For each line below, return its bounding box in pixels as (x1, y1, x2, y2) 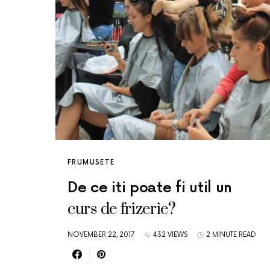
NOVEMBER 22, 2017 (67, 231, 134, 239)
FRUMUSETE (67, 159, 115, 166)
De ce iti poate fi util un (67, 179, 233, 196)
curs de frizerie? (67, 199, 176, 219)
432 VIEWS (153, 231, 187, 239)
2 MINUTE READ (206, 231, 256, 239)
